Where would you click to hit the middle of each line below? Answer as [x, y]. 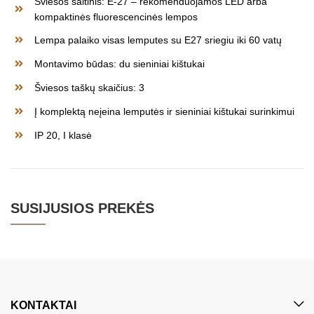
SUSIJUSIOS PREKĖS [82, 208]
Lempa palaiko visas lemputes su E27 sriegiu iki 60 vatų [158, 40]
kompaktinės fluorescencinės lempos [116, 16]
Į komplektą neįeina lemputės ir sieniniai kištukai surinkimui [164, 111]
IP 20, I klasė [63, 135]
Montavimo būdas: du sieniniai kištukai [120, 63]
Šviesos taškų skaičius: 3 [89, 87]
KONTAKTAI [43, 305]
